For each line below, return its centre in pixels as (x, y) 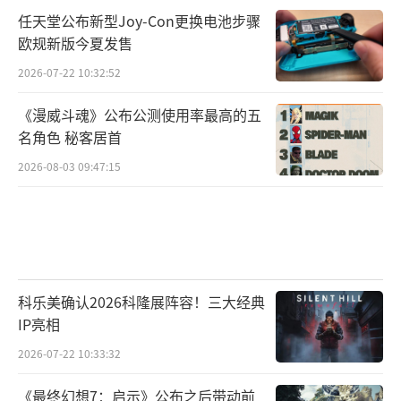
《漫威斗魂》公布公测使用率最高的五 (140, 115)
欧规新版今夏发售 (75, 43)
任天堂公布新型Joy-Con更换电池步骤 (139, 21)
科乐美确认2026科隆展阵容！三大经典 (141, 302)
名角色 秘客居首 (70, 137)
